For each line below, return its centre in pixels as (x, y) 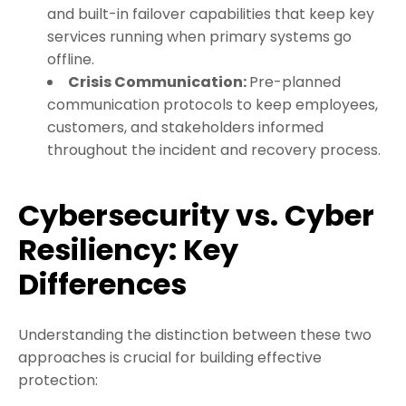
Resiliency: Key (128, 250)
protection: (58, 381)
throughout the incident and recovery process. (214, 150)
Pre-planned (295, 82)
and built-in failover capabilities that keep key (211, 14)
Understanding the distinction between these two (195, 335)
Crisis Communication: (159, 82)
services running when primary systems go (199, 37)
